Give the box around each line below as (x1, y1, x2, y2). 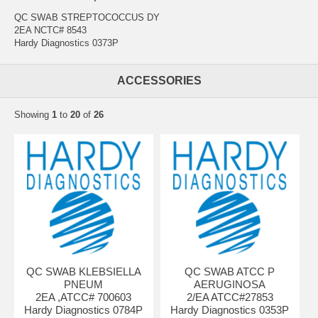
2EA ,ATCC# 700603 (35, 290, 132, 303)
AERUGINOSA (194, 278, 266, 290)
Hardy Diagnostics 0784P (24, 303, 143, 316)
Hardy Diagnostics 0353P (170, 303, 290, 316)
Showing (14, 109, 52, 120)
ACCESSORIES (116, 74, 202, 87)
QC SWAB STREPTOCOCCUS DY (14, 11, 160, 23)
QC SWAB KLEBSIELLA (26, 265, 141, 278)
